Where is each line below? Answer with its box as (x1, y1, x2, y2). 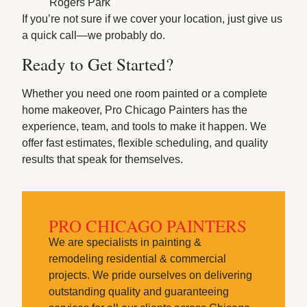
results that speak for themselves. (22, 153, 184, 165)
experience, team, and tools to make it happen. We (22, 120, 267, 132)
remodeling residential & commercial (48, 253, 226, 265)
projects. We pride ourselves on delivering (48, 269, 252, 282)
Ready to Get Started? (22, 52, 180, 75)
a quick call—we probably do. (22, 29, 166, 42)
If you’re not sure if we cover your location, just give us (22, 13, 283, 25)
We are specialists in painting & (48, 236, 201, 249)
